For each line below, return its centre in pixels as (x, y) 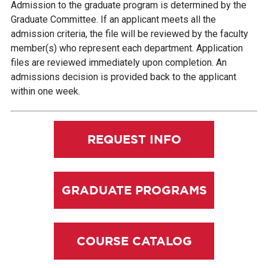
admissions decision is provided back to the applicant (123, 77)
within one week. (45, 91)
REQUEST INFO (134, 139)
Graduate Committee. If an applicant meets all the (113, 19)
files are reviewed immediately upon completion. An (118, 62)
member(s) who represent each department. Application (127, 48)
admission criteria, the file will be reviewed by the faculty (129, 33)
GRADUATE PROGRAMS (134, 190)
